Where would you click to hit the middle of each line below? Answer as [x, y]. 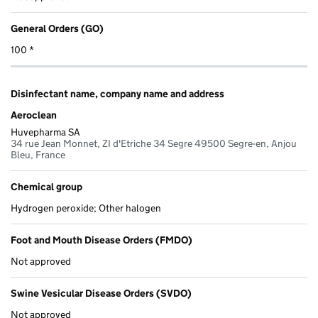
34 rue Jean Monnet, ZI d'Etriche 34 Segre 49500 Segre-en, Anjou [154, 144]
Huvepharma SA [45, 132]
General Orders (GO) [57, 29]
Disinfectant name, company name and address [117, 94]
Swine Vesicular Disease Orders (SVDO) [101, 294]
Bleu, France [38, 155]
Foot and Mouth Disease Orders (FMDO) [102, 240]
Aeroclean [34, 115]
